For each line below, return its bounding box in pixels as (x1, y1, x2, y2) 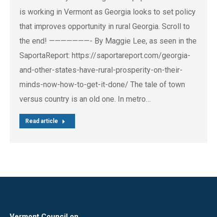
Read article (25, 118, 58, 125)
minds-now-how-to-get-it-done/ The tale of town (19, 80, 185, 90)
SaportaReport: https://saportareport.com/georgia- (19, 51, 190, 61)
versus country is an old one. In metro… (19, 94, 151, 104)
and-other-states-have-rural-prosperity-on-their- (19, 65, 183, 75)
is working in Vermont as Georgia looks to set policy (19, 7, 196, 17)
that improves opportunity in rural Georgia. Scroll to (19, 22, 190, 31)
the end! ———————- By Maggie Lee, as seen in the (19, 36, 197, 46)
